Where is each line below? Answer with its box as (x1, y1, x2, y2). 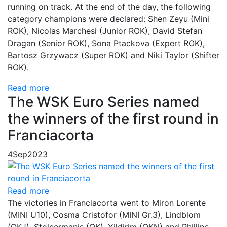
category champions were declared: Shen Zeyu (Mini (8, 14, 209, 24)
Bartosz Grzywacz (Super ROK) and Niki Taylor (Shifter (8, 50, 219, 61)
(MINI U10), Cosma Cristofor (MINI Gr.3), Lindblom (8, 210, 201, 220)
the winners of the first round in (8, 110, 219, 128)
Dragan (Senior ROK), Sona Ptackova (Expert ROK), (8, 38, 205, 49)
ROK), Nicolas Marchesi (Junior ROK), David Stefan (8, 26, 202, 36)
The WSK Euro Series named (8, 93, 200, 111)
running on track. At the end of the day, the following (8, 2, 211, 12)
